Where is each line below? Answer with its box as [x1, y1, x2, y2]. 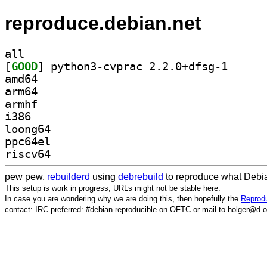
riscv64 [5, 147, 51, 160]
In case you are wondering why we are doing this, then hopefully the [5, 194, 241, 203]
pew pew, [5, 171, 47, 182]
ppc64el [5, 135, 51, 148]
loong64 [5, 122, 51, 135]
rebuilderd [47, 171, 90, 182]
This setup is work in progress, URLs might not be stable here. [5, 183, 221, 193]
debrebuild [118, 171, 163, 182]
